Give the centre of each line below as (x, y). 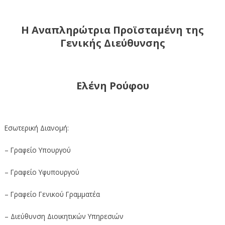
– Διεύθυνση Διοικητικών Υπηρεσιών (64, 216)
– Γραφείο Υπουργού (37, 150)
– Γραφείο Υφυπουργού (42, 172)
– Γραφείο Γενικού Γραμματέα (52, 194)
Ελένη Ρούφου (113, 85)
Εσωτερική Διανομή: (36, 128)
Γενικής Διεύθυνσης (113, 43)
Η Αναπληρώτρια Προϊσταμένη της (113, 30)
